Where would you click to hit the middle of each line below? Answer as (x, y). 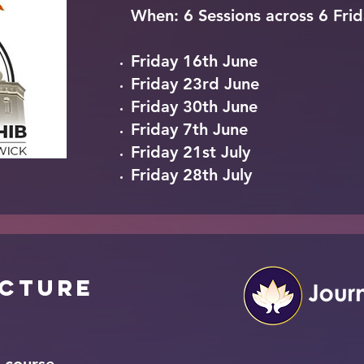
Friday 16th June (194, 61)
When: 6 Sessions (198, 15)
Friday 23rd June (195, 84)
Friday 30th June (194, 106)
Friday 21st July (191, 152)
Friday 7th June (189, 129)
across (290, 15)
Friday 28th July (191, 175)
